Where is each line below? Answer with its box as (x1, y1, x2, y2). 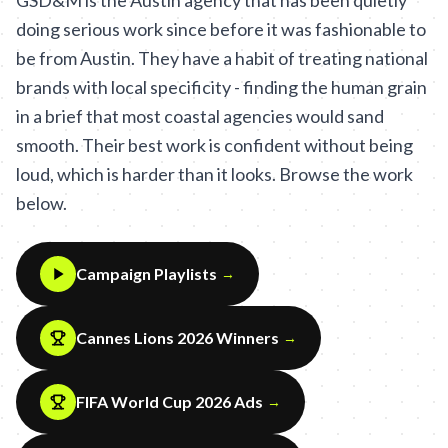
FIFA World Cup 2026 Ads (76, 392, 263, 411)
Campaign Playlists (76, 264, 217, 283)
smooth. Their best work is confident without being (16, 134, 413, 156)
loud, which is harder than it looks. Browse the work (16, 163, 413, 185)
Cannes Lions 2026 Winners (76, 328, 279, 347)
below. (16, 192, 67, 214)
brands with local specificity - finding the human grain (16, 76, 427, 98)
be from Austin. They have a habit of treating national (16, 47, 428, 69)
